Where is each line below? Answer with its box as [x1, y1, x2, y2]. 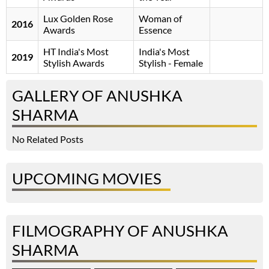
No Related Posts [12, 133, 83, 145]
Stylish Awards [43, 57, 104, 69]
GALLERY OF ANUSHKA [12, 86, 183, 106]
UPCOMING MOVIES [12, 169, 162, 189]
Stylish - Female [139, 57, 203, 69]
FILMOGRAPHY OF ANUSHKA [12, 221, 228, 241]
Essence [139, 24, 172, 36]
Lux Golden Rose [43, 13, 113, 25]
